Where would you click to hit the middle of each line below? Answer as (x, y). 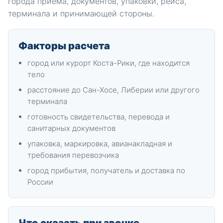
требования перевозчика (73, 155)
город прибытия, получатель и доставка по (106, 170)
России (40, 182)
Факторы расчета (64, 46)
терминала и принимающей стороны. (81, 13)
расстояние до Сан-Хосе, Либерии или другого (113, 90)
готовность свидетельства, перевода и (99, 117)
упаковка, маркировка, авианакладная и (100, 144)
